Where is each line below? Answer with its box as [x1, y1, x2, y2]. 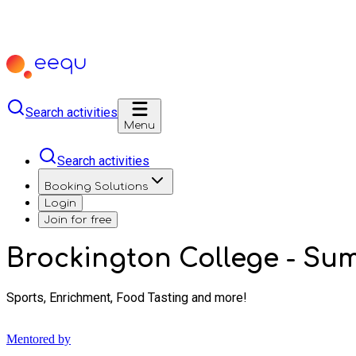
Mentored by [6, 331, 71, 346]
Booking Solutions [44, 180, 148, 192]
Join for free [44, 214, 111, 226]
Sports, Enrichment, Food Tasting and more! [6, 289, 247, 305]
